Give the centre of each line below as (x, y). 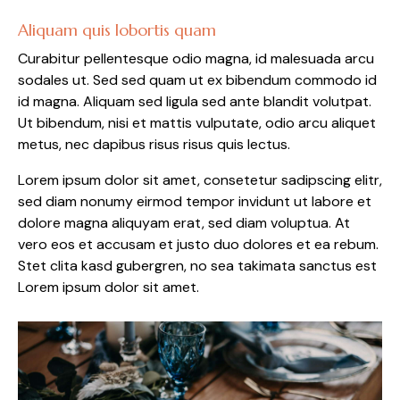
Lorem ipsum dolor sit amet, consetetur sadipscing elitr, (200, 180)
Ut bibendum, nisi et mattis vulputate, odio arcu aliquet (197, 123)
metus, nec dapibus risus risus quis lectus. (154, 145)
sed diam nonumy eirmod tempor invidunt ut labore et (195, 202)
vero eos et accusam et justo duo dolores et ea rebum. (198, 245)
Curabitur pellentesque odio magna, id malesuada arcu (196, 59)
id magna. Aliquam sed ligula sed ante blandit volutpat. (195, 102)
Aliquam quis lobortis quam (117, 30)
